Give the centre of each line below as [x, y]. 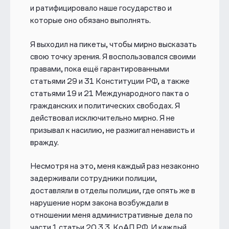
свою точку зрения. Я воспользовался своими [113, 56]
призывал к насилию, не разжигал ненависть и [112, 130]
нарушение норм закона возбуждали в [99, 203]
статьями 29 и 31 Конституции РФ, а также [110, 81]
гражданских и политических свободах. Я [105, 105]
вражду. [45, 142]
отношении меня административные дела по [111, 215]
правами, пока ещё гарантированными [99, 68]
